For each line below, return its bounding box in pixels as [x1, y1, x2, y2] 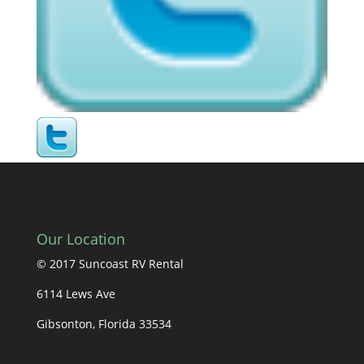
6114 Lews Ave [36, 285, 115, 301]
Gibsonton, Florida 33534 [36, 315, 171, 331]
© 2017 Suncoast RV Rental [36, 255, 184, 271]
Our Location [36, 228, 125, 249]
